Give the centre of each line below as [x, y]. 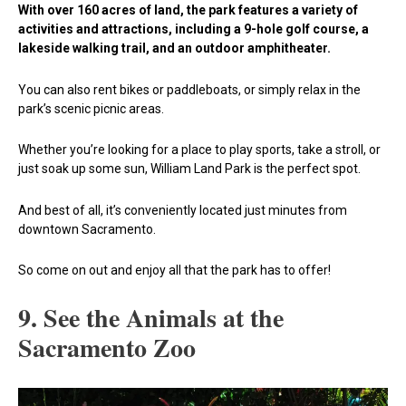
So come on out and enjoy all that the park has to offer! [174, 271]
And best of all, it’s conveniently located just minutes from [183, 210]
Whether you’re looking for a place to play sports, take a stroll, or [199, 150]
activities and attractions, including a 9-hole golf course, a [193, 29]
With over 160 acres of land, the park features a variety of [188, 10]
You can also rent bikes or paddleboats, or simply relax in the [189, 89]
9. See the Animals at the [151, 317]
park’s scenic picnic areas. [91, 108]
